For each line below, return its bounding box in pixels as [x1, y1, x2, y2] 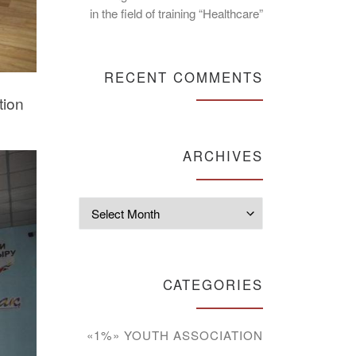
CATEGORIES [163, 275, 263, 295]
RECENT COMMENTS [104, 67, 263, 87]
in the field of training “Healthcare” [90, 4, 263, 21]
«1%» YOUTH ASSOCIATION [87, 326, 263, 343]
